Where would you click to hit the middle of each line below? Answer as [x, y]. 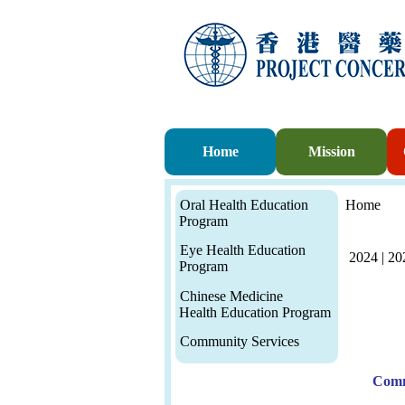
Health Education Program [253, 312]
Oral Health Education [244, 205]
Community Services [240, 342]
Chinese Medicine [231, 296]
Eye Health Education [243, 250]
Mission [331, 152]
